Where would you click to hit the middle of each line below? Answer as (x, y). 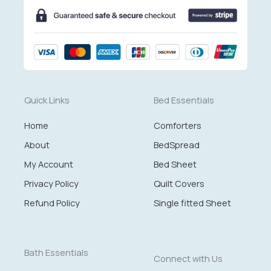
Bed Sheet (175, 164)
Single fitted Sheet (192, 202)
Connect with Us (188, 258)
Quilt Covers (179, 183)
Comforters (178, 125)
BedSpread (177, 144)
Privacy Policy (51, 183)
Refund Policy (52, 202)
